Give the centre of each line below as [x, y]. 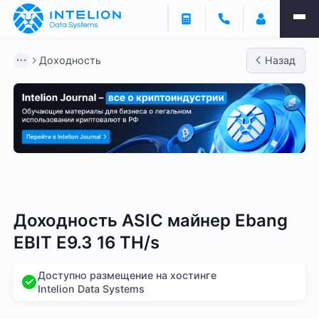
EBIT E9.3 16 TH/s [87, 242]
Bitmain [42, 185]
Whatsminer [112, 185]
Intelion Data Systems [91, 289]
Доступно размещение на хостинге [127, 276]
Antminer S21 [197, 185]
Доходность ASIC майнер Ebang [151, 220]
